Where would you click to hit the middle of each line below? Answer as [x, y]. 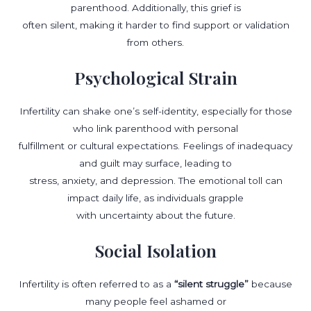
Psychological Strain [155, 78]
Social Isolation [155, 251]
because [270, 284]
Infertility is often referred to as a [96, 284]
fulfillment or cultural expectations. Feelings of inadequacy [155, 146]
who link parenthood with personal [155, 129]
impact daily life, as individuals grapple [155, 198]
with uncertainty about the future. [155, 216]
